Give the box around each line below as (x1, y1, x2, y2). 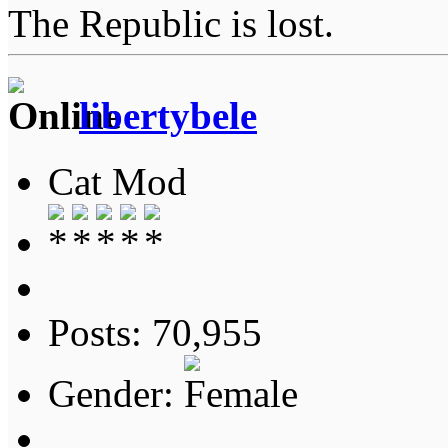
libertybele (79, 94, 257, 138)
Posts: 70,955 (48, 311, 262, 355)
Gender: (48, 372, 184, 416)
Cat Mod (48, 160, 187, 204)
